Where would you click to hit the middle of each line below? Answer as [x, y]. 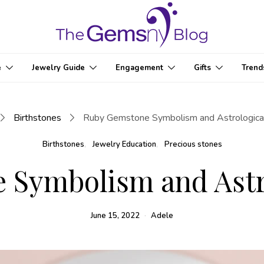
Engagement [139, 67]
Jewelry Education [124, 144]
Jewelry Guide [58, 67]
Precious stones [193, 144]
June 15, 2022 [115, 216]
